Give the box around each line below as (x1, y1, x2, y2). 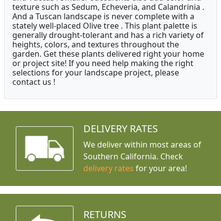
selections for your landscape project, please (12, 67, 179, 78)
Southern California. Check (83, 151, 184, 162)
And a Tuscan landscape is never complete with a (12, 11, 194, 22)
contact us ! (12, 76, 55, 88)
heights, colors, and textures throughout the (12, 39, 179, 50)
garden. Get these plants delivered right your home (12, 48, 204, 60)
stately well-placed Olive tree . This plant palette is (12, 20, 197, 32)
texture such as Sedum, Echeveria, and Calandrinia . (12, 1, 204, 13)
